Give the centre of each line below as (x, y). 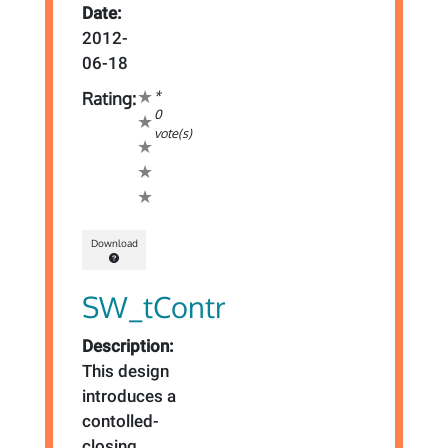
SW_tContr (154, 306)
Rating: (109, 98)
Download (114, 243)
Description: (128, 345)
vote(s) (173, 132)
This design (126, 370)
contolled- (121, 420)
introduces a (129, 395)
